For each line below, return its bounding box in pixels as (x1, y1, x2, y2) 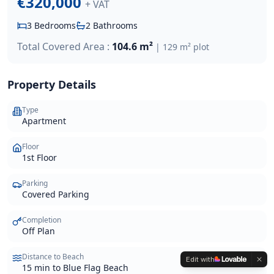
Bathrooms (91, 19, 138, 31)
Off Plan (22, 224, 55, 237)
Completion (22, 214, 61, 225)
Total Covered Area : (17, 39, 109, 53)
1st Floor (22, 151, 57, 163)
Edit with (186, 254, 215, 264)
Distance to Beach (22, 251, 84, 262)
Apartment (22, 114, 66, 127)
